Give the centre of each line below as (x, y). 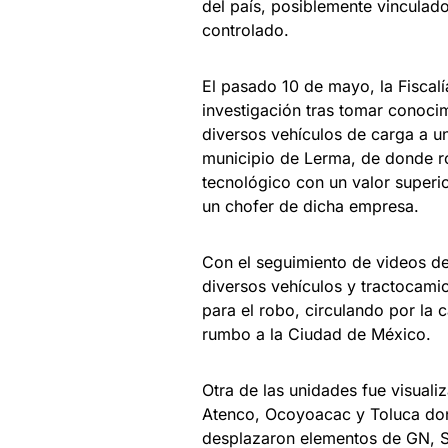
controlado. (245, 29)
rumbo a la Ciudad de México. (316, 333)
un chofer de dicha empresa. (310, 205)
